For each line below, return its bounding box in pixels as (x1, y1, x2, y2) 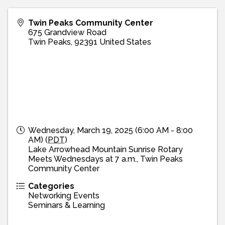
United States (99, 37, 151, 47)
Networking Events (28, 190, 99, 200)
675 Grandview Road (28, 27, 106, 37)
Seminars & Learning (28, 200, 105, 210)
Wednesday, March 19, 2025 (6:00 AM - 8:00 (28, 125, 193, 135)
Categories (28, 181, 74, 191)
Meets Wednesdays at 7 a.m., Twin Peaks (28, 154, 183, 164)
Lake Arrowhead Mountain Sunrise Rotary (28, 144, 183, 154)
